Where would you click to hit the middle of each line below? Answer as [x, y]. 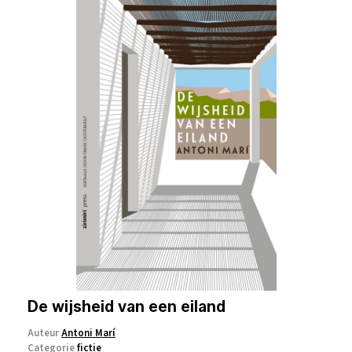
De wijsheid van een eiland [126, 306]
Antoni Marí [88, 333]
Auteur [44, 333]
